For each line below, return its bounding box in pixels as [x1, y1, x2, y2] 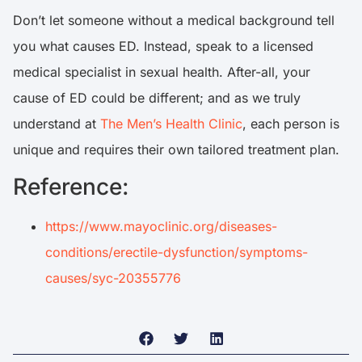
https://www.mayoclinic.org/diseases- [45, 218, 277, 235]
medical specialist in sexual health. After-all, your [13, 63, 310, 80]
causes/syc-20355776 [45, 270, 181, 287]
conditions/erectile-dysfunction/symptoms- [45, 244, 308, 261]
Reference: [13, 173, 128, 201]
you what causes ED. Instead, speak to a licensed [13, 37, 314, 54]
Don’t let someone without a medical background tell [13, 11, 335, 28]
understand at [13, 115, 100, 132]
